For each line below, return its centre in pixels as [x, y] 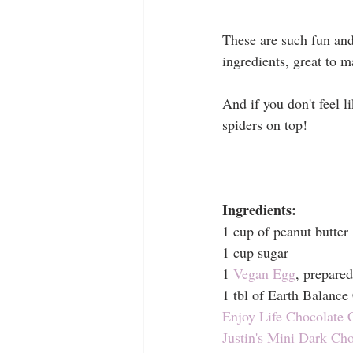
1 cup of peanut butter [285, 231]
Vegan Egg [264, 274]
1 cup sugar [255, 253]
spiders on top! [265, 125]
